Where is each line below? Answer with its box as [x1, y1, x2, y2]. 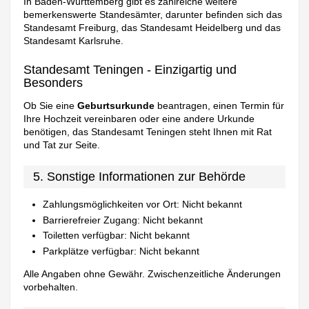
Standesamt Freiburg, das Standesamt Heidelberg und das [23, 21, 281, 33]
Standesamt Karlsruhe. [23, 34, 124, 46]
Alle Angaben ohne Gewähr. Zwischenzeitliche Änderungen [23, 268, 281, 279]
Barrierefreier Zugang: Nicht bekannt [43, 214, 203, 226]
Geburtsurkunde [77, 100, 155, 112]
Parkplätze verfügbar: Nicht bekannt [43, 245, 200, 257]
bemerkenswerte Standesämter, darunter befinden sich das [23, 8, 283, 20]
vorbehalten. [23, 281, 79, 292]
